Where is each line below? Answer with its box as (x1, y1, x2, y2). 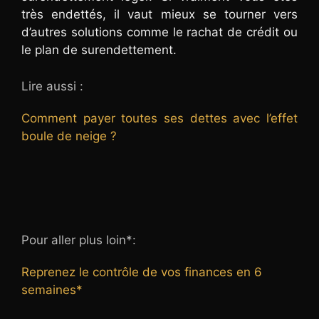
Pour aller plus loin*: (21, 232, 136, 247)
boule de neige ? (21, 128, 117, 143)
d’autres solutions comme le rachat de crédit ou (21, 25, 298, 40)
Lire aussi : (21, 78, 83, 93)
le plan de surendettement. (21, 43, 177, 58)
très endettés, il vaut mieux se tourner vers (21, 7, 298, 22)
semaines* (21, 282, 83, 297)
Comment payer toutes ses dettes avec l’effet (21, 110, 298, 125)
